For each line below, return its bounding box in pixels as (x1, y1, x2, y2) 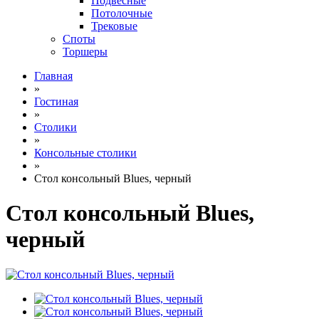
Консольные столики (34, 147, 137, 159)
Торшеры (63, 46, 108, 58)
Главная (34, 70, 73, 82)
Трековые (91, 20, 137, 32)
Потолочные (91, 7, 152, 19)
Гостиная (34, 95, 78, 108)
